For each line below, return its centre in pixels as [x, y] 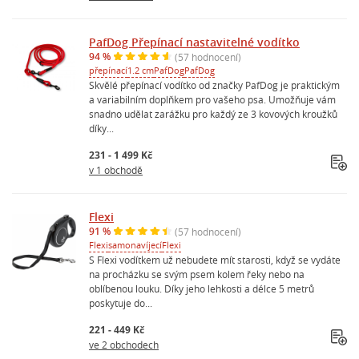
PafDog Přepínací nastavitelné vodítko [194, 42]
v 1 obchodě [116, 169]
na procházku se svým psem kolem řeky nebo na [197, 274]
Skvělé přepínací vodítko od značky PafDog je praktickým [214, 85]
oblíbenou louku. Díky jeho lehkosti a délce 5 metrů [202, 288]
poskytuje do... [121, 303]
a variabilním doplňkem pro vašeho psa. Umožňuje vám [212, 99]
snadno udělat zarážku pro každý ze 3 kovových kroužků [213, 113]
